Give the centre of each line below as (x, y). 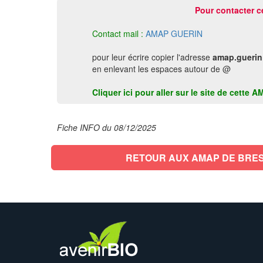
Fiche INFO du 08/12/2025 (107, 127)
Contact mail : (118, 33)
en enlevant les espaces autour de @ (161, 69)
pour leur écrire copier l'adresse (152, 57)
